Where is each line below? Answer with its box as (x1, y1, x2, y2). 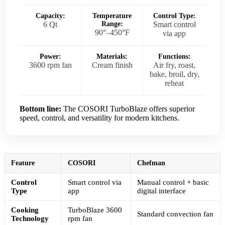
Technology (11, 214, 49, 222)
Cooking (11, 205, 39, 214)
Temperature (92, 12, 132, 20)
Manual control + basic (137, 178, 209, 186)
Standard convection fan (137, 209, 213, 218)
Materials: (96, 52, 128, 60)
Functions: (158, 52, 191, 60)
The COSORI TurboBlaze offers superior (61, 104, 195, 113)
